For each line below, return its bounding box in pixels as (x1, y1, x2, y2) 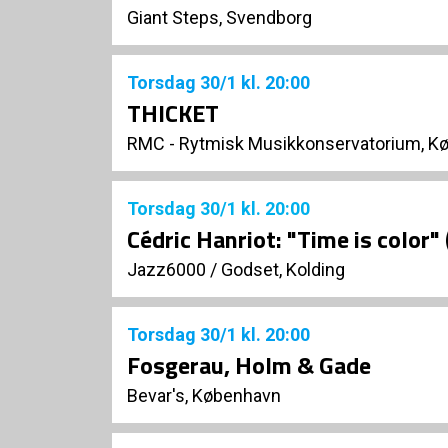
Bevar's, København (127, 385, 281, 407)
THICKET (127, 95, 219, 132)
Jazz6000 (127, 259, 206, 281)
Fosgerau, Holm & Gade (127, 347, 371, 384)
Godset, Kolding (221, 259, 345, 281)
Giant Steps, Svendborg (127, 7, 312, 29)
